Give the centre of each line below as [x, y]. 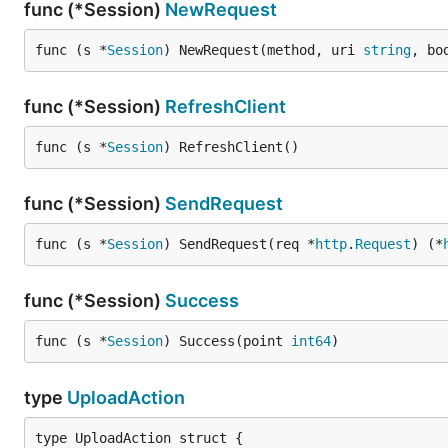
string [387, 50]
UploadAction [126, 397]
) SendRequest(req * [239, 244]
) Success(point [227, 341]
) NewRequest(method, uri [263, 50]
